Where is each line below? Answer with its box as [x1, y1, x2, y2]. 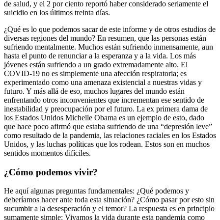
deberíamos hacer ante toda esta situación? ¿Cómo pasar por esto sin [4, 195, 215, 204]
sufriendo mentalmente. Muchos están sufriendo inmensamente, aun [4, 42, 213, 51]
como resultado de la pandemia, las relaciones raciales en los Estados [4, 131, 216, 139]
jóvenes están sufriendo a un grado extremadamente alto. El [4, 60, 188, 69]
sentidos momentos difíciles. [4, 148, 91, 157]
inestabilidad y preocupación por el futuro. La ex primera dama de [4, 104, 208, 113]
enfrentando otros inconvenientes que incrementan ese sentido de [4, 95, 204, 104]
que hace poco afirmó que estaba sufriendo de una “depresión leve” [4, 122, 212, 131]
